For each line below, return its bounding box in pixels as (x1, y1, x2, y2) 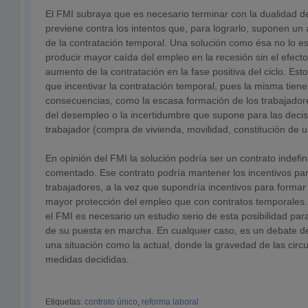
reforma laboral (142, 297, 199, 307)
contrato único (85, 297, 137, 307)
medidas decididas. (45, 254, 129, 265)
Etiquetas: (45, 297, 85, 307)
